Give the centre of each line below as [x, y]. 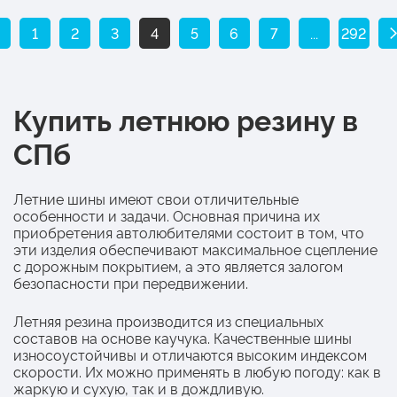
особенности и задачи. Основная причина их [167, 215]
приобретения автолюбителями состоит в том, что [189, 232]
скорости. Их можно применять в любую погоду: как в [197, 371]
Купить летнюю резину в [186, 118]
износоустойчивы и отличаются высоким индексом [190, 354]
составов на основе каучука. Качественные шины [183, 337]
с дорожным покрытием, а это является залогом [178, 265]
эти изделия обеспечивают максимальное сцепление [195, 249]
